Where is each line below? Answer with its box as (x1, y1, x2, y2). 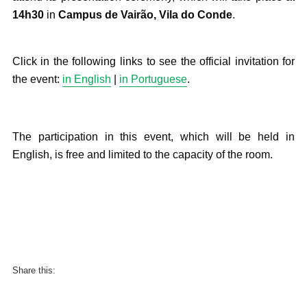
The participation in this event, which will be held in (12, 131, 295, 143)
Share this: (12, 265, 56, 275)
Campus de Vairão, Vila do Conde (58, 9, 232, 21)
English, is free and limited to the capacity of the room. (12, 149, 273, 161)
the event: (12, 73, 62, 86)
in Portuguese (119, 73, 187, 86)
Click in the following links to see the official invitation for (12, 56, 295, 68)
